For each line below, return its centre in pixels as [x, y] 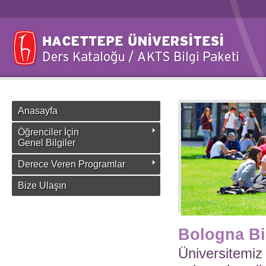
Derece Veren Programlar [72, 164]
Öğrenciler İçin [48, 132]
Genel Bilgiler [47, 143]
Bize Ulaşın [42, 186]
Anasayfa [38, 111]
